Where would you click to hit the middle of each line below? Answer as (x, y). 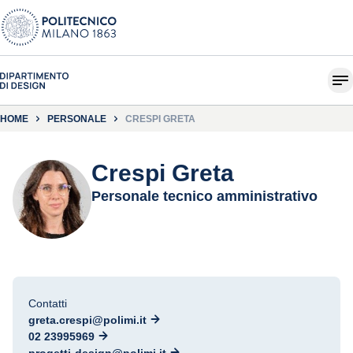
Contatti (48, 303)
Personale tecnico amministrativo (204, 196)
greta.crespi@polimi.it (87, 320)
